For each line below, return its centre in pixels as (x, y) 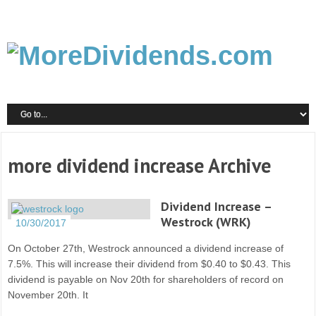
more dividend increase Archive (140, 165)
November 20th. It (48, 295)
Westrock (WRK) (206, 222)
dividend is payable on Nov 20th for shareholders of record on (146, 279)
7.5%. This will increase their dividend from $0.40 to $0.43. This (150, 264)
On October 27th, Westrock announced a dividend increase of (146, 248)
